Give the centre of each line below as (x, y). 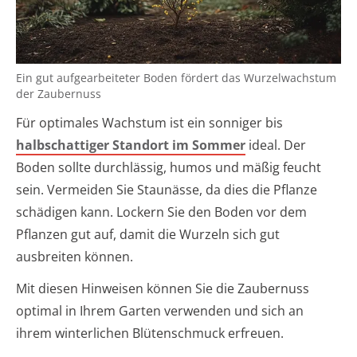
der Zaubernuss (59, 93)
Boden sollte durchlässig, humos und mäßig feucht (169, 167)
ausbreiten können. (75, 256)
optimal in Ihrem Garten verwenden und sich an (160, 310)
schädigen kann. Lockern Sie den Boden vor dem (161, 212)
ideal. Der (276, 145)
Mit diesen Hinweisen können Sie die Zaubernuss (163, 288)
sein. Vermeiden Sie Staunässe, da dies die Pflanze (167, 189)
